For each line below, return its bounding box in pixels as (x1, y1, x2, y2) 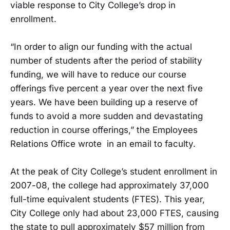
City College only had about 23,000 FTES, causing (10, 208, 219, 219)
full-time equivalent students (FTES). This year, (10, 194, 205, 205)
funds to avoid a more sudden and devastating (10, 110, 203, 121)
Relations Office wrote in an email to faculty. (10, 138, 196, 149)
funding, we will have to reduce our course (10, 69, 186, 80)
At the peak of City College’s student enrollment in (10, 166, 217, 177)
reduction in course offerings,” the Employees (10, 124, 198, 135)
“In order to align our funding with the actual (10, 41, 192, 52)
